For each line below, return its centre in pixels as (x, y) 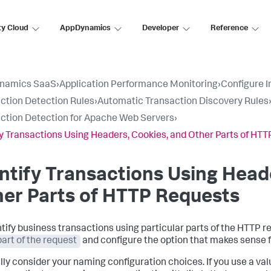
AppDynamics (85, 28)
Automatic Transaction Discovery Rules (183, 102)
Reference (229, 28)
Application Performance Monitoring (139, 85)
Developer (161, 28)
